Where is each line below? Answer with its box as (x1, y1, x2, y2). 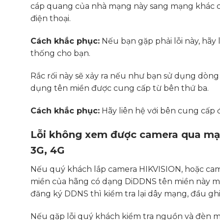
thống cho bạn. (30, 49, 90, 58)
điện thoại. (30, 14, 71, 24)
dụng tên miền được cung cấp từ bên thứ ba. (30, 83, 209, 93)
